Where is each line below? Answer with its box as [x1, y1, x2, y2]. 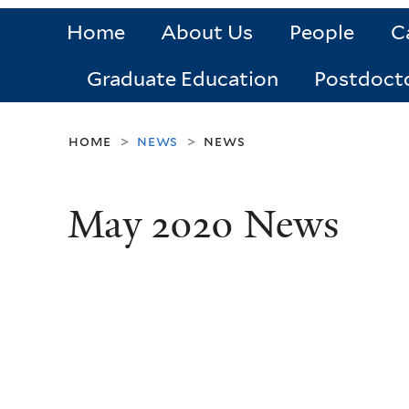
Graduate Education [86, 67, 278, 91]
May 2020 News [68, 199, 339, 251]
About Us [161, 20, 254, 45]
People [288, 20, 354, 45]
